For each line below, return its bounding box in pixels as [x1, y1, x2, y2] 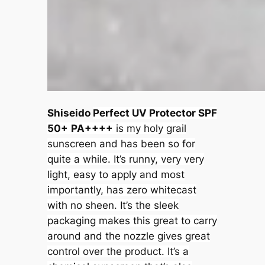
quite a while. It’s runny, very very [47, 153, 204, 166]
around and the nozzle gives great [47, 230, 210, 243]
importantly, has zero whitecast [47, 184, 196, 196]
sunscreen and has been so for [47, 138, 195, 150]
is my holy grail [112, 122, 186, 135]
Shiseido [47, 107, 93, 119]
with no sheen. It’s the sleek [47, 199, 179, 212]
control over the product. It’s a [47, 245, 189, 258]
